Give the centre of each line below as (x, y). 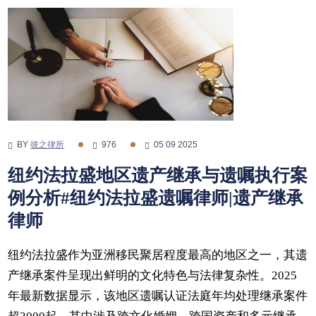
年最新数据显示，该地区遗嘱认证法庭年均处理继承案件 (158, 296)
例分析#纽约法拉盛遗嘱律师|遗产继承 (156, 198)
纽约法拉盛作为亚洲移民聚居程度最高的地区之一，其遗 (158, 255)
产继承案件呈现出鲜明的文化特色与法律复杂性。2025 (153, 275)
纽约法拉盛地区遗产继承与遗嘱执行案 (158, 176)
